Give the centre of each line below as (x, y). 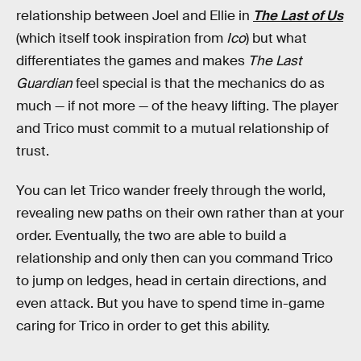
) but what (276, 38)
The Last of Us (298, 15)
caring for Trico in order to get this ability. (143, 326)
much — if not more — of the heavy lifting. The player (177, 106)
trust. (33, 151)
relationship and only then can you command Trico (174, 259)
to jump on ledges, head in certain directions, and (171, 281)
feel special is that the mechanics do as (199, 83)
